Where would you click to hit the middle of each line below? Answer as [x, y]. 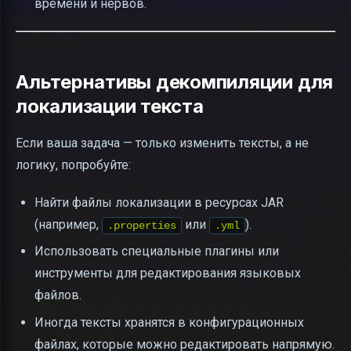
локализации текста [110, 106]
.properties [142, 225]
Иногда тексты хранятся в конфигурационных [169, 322]
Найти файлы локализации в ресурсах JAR [159, 202]
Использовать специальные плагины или [157, 251]
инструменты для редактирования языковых [168, 273]
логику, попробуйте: [73, 165]
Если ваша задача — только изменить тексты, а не [162, 143]
